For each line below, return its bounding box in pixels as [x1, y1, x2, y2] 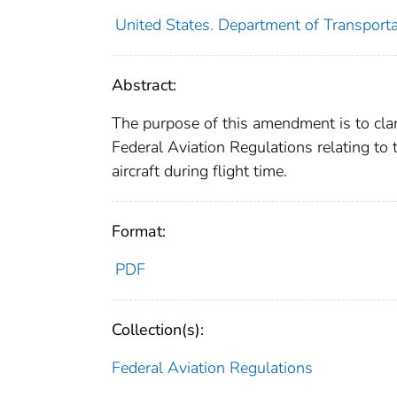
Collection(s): [112, 318, 204, 340]
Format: [112, 220, 166, 242]
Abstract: [112, 74, 176, 96]
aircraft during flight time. [112, 160, 287, 182]
